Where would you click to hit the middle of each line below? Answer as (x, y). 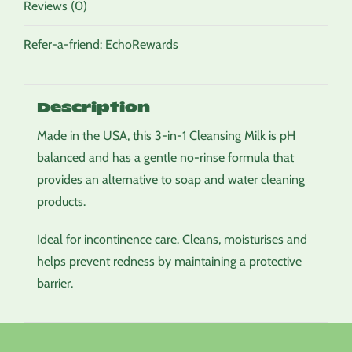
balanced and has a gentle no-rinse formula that (165, 157)
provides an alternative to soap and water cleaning (170, 179)
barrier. (55, 283)
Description (93, 106)
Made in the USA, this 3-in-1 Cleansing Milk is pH (166, 135)
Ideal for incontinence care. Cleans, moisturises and (172, 239)
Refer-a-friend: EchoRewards (101, 44)
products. (61, 201)
